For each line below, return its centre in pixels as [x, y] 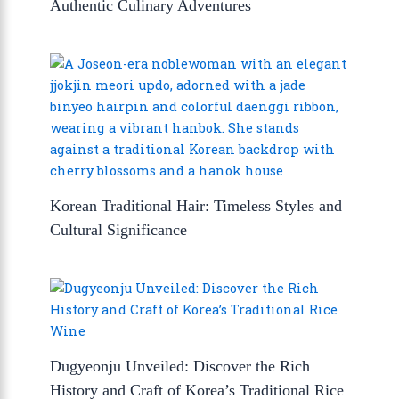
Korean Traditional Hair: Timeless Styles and [196, 206]
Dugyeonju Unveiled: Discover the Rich [180, 366]
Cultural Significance [119, 230]
